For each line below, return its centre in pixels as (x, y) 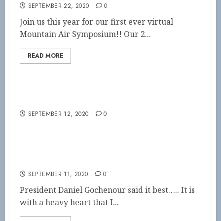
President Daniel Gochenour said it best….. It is (107, 190)
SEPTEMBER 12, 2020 (58, 114)
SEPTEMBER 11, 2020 (58, 174)
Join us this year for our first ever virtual (96, 22)
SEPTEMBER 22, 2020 (58, 6)
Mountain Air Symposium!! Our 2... (85, 34)
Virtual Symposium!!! (64, 101)
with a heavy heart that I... (69, 202)
